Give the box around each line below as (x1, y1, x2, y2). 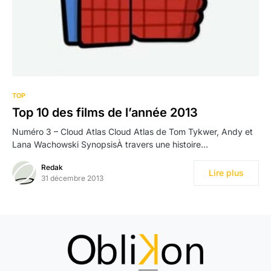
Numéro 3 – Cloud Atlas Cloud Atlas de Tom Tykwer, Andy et (12, 126, 253, 137)
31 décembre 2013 (41, 174, 103, 183)
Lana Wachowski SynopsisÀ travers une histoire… (12, 139, 208, 150)
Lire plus (209, 168, 244, 178)
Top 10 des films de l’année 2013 (12, 105, 198, 120)
